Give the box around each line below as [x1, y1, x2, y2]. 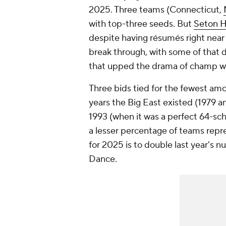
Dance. [89, 153, 117, 165]
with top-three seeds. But [89, 18, 194, 30]
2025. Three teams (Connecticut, [89, 4, 223, 16]
